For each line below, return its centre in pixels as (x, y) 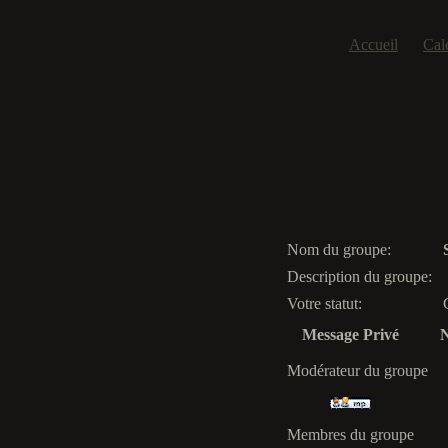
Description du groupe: (359, 276)
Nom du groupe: (339, 249)
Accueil (373, 44)
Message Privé (350, 334)
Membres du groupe (350, 434)
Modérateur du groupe (357, 370)
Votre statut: (324, 303)
